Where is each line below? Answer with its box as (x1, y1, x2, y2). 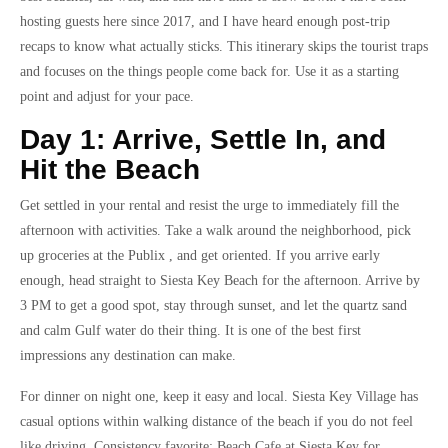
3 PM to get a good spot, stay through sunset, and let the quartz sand (20, 298, 407, 313)
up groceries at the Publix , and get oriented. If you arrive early (20, 248, 380, 263)
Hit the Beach (20, 154, 200, 185)
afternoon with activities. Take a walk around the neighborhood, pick (20, 223, 411, 238)
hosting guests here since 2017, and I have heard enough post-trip (20, 14, 390, 29)
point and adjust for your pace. (20, 89, 194, 104)
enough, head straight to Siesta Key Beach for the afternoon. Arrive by (20, 273, 420, 288)
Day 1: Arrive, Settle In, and (20, 124, 386, 155)
